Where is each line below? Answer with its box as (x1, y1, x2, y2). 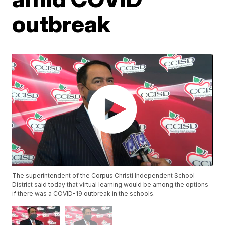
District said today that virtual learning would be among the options (12, 181, 209, 189)
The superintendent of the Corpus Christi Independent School (12, 172, 195, 180)
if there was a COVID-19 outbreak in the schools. (12, 190, 155, 198)
